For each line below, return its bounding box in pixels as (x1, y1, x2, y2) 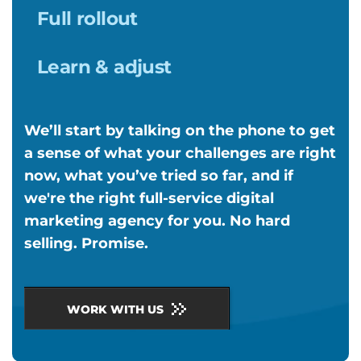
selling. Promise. (24, 234, 148, 253)
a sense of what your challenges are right (24, 144, 336, 163)
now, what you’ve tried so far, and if (24, 167, 293, 185)
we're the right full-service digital (24, 189, 274, 208)
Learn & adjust (37, 56, 172, 79)
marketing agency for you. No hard (24, 212, 290, 230)
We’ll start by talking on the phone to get (24, 122, 335, 140)
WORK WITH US (67, 302, 164, 317)
